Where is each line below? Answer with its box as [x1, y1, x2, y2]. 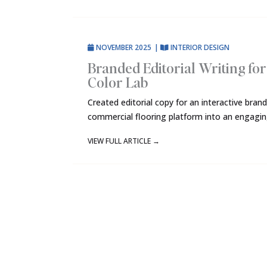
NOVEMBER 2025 [94, 42, 153, 53]
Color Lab [88, 73, 148, 92]
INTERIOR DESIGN [170, 42, 229, 53]
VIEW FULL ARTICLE [88, 135, 153, 146]
